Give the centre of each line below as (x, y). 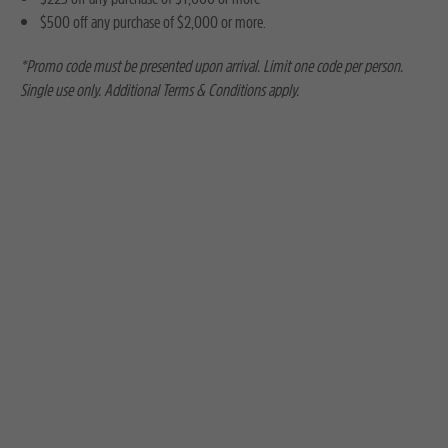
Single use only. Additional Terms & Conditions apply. (159, 90)
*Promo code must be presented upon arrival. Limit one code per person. (211, 66)
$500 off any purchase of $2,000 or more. (153, 22)
